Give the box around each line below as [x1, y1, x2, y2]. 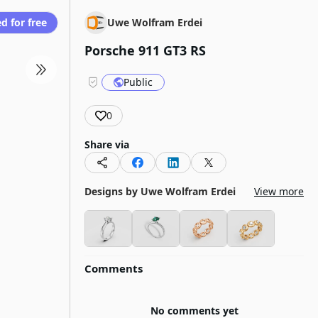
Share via [84, 138, 129, 151]
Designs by [84, 185, 138, 198]
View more [254, 185, 304, 198]
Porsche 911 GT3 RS [84, 42, 206, 59]
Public [124, 75, 153, 89]
